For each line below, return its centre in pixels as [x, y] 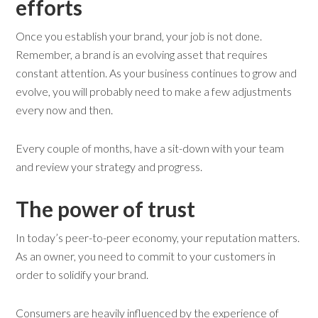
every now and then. [65, 110]
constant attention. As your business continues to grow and [157, 73]
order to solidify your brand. [82, 275]
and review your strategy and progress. [109, 167]
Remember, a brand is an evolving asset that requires [142, 55]
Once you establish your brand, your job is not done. [139, 36]
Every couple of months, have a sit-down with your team [150, 148]
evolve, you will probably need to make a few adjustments [154, 92]
